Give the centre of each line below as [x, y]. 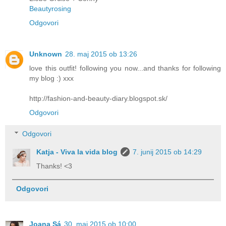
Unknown [46, 54]
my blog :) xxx [51, 78]
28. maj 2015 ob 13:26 [101, 54]
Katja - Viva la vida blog [77, 152]
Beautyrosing [50, 9]
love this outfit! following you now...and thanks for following [125, 68]
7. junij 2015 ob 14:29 [167, 152]
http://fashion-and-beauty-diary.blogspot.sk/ [98, 99]
